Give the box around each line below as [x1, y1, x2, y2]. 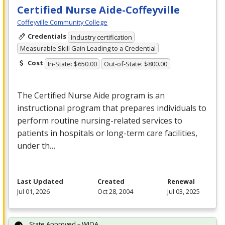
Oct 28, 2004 [97, 186, 133, 196]
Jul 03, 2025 [167, 186, 200, 196]
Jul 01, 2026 [17, 186, 50, 196]
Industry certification [70, 32, 132, 42]
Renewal [167, 176, 195, 186]
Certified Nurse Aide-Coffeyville [17, 3, 180, 17]
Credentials [27, 32, 66, 41]
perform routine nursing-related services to [17, 115, 182, 126]
